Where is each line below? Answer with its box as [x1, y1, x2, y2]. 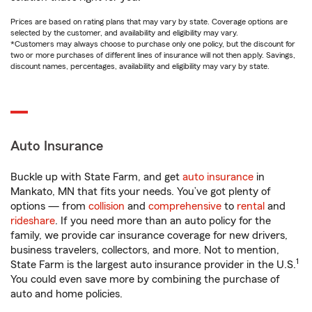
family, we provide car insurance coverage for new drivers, [10, 230, 288, 241]
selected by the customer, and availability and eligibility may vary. [10, 29, 238, 37]
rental [237, 201, 265, 212]
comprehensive [148, 201, 221, 212]
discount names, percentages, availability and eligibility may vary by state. [10, 62, 270, 70]
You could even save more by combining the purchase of [10, 274, 280, 285]
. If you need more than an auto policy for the [55, 215, 271, 226]
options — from [10, 201, 88, 212]
